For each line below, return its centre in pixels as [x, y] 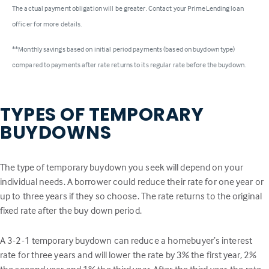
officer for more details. [47, 23]
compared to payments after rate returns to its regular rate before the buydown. [129, 64]
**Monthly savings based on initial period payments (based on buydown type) [124, 49]
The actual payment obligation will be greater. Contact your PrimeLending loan [128, 8]
